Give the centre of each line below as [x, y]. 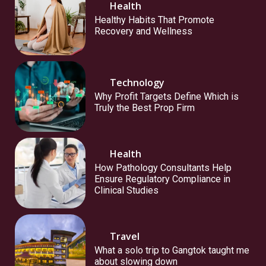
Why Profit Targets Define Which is [167, 97]
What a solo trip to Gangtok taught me [172, 251]
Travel [125, 237]
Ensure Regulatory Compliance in [163, 179]
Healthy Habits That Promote [155, 20]
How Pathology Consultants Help [163, 168]
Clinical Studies [127, 191]
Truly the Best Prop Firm [145, 108]
